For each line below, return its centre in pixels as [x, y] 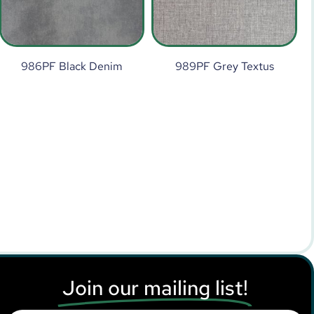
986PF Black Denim [71, 66]
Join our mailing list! [155, 287]
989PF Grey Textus [224, 66]
